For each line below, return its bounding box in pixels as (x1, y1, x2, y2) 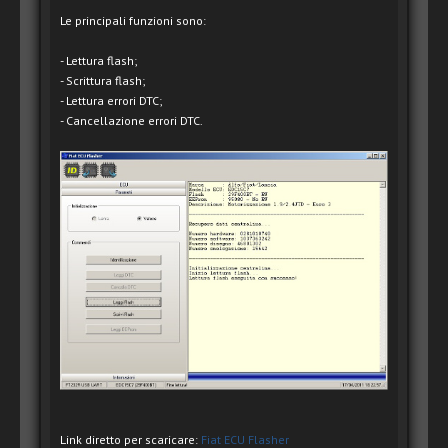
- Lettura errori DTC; (60, 93, 162, 109)
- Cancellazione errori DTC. (60, 113, 203, 129)
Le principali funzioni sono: (60, 13, 206, 29)
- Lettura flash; (60, 53, 137, 69)
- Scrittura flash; (60, 73, 145, 89)
